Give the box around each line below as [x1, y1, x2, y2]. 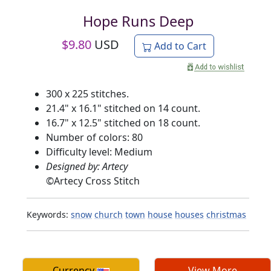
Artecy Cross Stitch [54, 174, 140, 188]
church [94, 209, 123, 221]
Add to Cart [152, 39, 206, 53]
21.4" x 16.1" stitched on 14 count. [46, 102, 200, 116]
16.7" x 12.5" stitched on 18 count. [46, 116, 200, 130]
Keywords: [27, 209, 71, 221]
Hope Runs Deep [82, 11, 194, 31]
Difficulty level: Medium [46, 145, 152, 159]
